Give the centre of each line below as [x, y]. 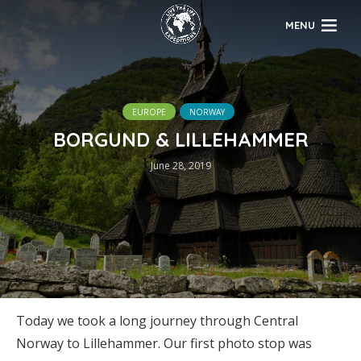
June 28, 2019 [180, 165]
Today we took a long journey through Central [157, 321]
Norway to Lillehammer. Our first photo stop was [164, 343]
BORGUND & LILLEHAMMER [180, 139]
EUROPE [149, 112]
